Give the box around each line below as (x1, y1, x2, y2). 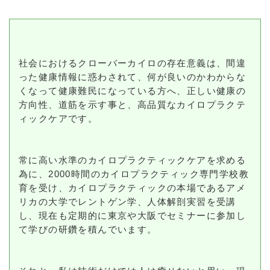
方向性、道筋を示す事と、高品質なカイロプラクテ (19, 99, 246, 110)
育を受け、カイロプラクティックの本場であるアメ (19, 183, 246, 193)
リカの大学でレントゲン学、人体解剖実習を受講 (19, 196, 236, 207)
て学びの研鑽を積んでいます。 (19, 224, 157, 235)
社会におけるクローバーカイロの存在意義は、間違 (19, 58, 246, 69)
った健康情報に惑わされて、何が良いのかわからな (19, 72, 246, 83)
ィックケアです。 (19, 113, 98, 124)
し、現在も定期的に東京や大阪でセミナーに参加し (19, 210, 246, 221)
